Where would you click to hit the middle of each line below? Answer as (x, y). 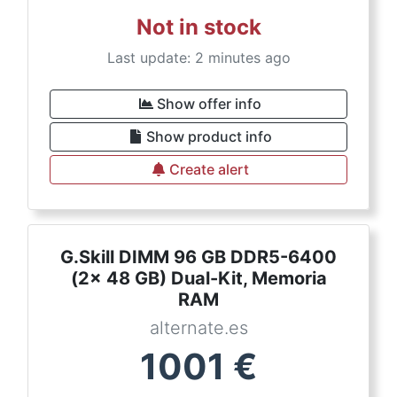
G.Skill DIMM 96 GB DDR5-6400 (198, 257)
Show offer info (209, 104)
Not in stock (198, 27)
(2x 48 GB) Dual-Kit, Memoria (198, 278)
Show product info (209, 136)
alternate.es (198, 328)
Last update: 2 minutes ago (198, 58)
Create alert (209, 169)
